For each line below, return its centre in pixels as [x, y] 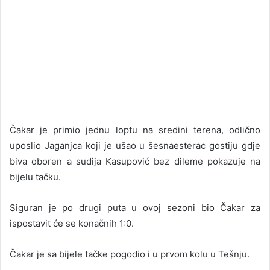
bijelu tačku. [35, 177]
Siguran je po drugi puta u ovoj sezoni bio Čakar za [135, 207]
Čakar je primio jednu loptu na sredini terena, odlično [135, 130]
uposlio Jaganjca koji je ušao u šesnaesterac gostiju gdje [135, 145]
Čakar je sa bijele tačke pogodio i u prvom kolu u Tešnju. [130, 254]
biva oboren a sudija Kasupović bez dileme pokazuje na [135, 161]
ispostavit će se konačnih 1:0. [72, 223]
